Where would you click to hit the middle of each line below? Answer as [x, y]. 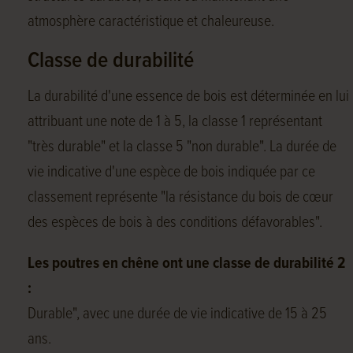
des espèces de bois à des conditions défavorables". [175, 223]
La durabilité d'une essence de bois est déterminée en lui [188, 97]
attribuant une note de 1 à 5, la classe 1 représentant [175, 122]
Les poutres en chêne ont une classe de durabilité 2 [186, 264]
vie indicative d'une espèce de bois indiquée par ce [171, 173]
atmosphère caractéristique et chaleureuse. [151, 22]
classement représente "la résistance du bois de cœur [180, 198]
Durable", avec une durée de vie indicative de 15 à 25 [177, 314]
